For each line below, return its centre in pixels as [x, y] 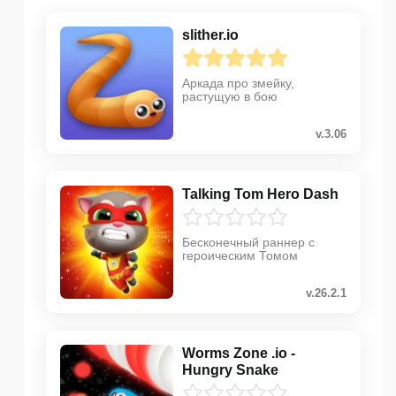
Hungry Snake [230, 370]
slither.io [210, 35]
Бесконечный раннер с [248, 243]
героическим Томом [240, 256]
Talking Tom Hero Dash [260, 194]
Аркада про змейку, [238, 84]
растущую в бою [230, 97]
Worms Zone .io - [239, 354]
